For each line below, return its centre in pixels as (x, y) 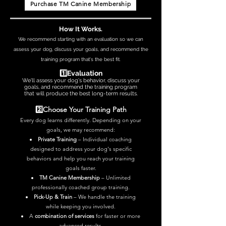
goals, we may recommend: (81, 130)
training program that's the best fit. (81, 59)
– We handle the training (104, 197)
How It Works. (81, 29)
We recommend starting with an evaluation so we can (81, 39)
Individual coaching (107, 139)
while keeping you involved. (81, 206)
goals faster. (81, 168)
